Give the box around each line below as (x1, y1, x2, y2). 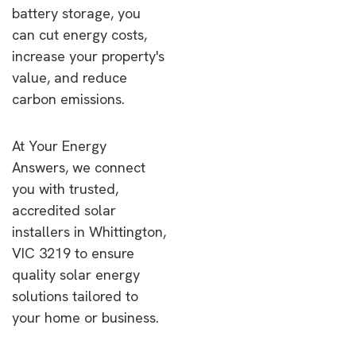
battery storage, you (12, 4, 141, 22)
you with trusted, (12, 180, 118, 198)
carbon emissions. (12, 90, 125, 108)
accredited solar (12, 201, 116, 219)
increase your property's (12, 47, 164, 65)
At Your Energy (12, 137, 106, 155)
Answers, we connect (12, 158, 145, 176)
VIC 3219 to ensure (12, 244, 134, 262)
